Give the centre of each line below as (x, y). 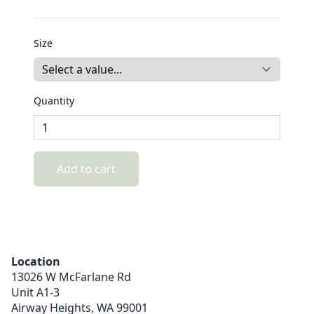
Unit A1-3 (35, 293)
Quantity (54, 101)
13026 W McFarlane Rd (71, 277)
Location (36, 262)
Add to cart (86, 169)
